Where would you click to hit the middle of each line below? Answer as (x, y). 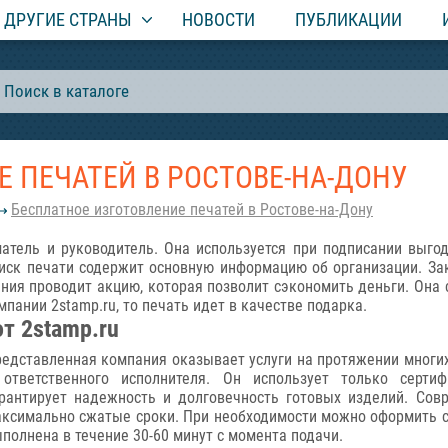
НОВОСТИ (218, 19)
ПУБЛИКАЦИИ (348, 19)
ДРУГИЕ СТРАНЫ (68, 19)
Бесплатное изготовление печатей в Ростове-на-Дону (192, 209)
